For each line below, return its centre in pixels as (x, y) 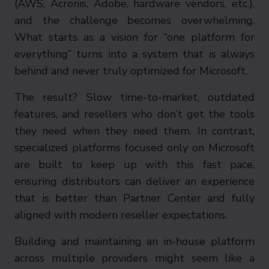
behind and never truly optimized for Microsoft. (131, 71)
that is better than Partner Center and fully (134, 198)
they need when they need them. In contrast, (134, 131)
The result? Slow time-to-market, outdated (134, 97)
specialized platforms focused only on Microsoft (134, 148)
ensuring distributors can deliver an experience (134, 181)
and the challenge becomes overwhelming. (134, 20)
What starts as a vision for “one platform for (134, 37)
